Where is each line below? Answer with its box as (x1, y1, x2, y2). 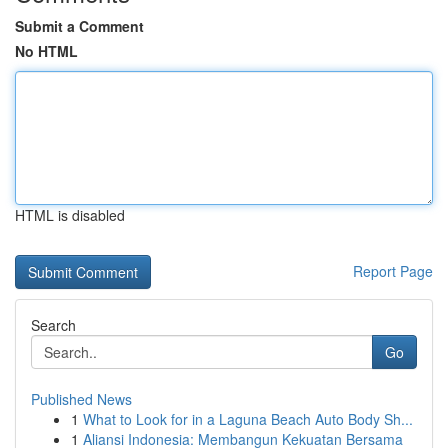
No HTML (15, 41, 78, 61)
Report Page (353, 261, 433, 281)
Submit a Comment (15, 16, 144, 36)
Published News (31, 389, 132, 409)
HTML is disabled (15, 205, 125, 225)
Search (31, 315, 76, 335)
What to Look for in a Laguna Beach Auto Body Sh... (83, 409, 413, 429)
